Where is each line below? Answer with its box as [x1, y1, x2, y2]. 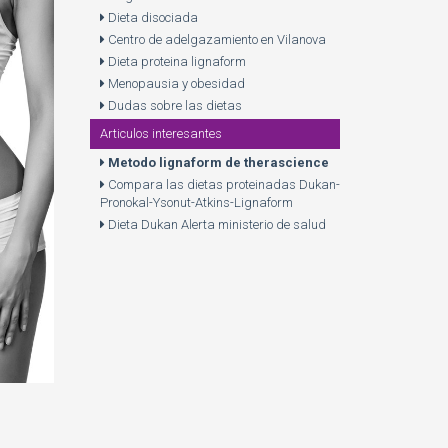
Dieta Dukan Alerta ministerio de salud [104, 217, 326, 232]
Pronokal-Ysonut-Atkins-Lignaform [99, 195, 293, 210]
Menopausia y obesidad [104, 76, 245, 91]
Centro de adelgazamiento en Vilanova [104, 32, 326, 47]
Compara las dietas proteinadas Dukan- [104, 177, 340, 192]
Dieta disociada [104, 10, 198, 25]
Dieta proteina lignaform [104, 54, 246, 69]
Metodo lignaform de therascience [104, 155, 329, 170]
